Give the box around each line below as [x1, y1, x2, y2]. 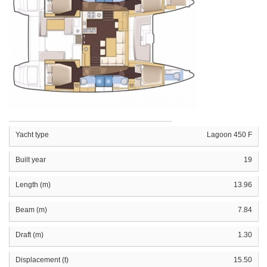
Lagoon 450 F [207, 130, 252, 139]
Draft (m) [15, 230, 44, 239]
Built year [15, 155, 46, 164]
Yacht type [15, 130, 49, 139]
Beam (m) [15, 205, 47, 214]
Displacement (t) [15, 255, 69, 264]
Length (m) [15, 180, 51, 189]
